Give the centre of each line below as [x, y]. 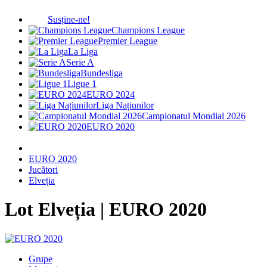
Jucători [43, 170]
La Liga [83, 52]
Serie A [80, 62]
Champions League [148, 30]
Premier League [128, 41]
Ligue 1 [82, 84]
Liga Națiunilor [125, 105]
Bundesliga [102, 73]
